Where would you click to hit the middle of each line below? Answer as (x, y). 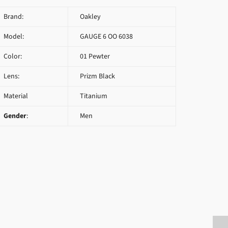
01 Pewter (94, 56)
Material (16, 96)
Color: (13, 56)
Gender (15, 116)
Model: (14, 36)
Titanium (93, 96)
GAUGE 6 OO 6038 (106, 36)
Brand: (13, 17)
